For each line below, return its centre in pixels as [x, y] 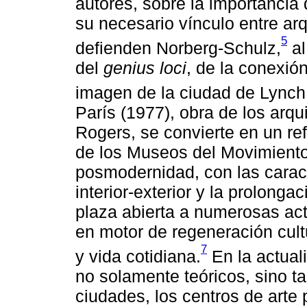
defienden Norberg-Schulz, [178, 48]
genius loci [145, 67]
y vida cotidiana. [138, 256]
